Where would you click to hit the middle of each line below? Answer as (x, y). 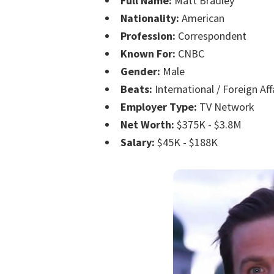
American (202, 18)
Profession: (148, 36)
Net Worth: (147, 125)
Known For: (148, 54)
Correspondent (211, 36)
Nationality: (150, 18)
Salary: (138, 143)
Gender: (140, 72)
